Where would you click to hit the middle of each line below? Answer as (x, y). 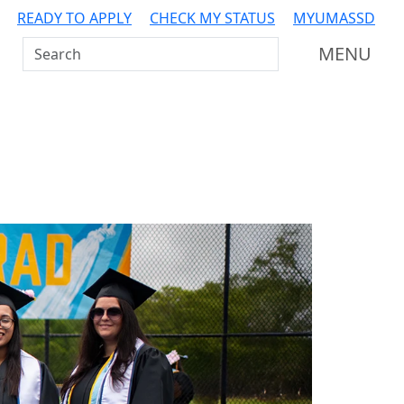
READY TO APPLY (74, 18)
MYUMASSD (334, 18)
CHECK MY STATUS (212, 18)
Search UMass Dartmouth (111, 48)
